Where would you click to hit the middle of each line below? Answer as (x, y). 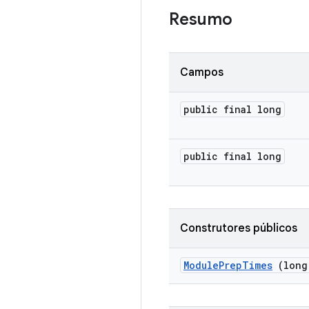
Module (201, 265)
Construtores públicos (239, 228)
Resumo (203, 19)
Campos (202, 72)
